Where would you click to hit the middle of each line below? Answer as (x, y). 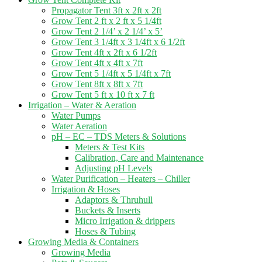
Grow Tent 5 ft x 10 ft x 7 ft (103, 94)
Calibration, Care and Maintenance (139, 158)
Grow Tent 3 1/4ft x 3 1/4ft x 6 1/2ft (118, 42)
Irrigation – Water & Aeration (82, 105)
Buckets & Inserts (108, 210)
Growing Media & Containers (83, 242)
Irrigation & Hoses (86, 189)
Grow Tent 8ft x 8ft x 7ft (97, 84)
